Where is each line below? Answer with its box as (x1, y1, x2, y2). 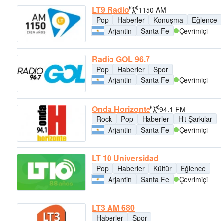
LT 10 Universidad (92, 152, 159, 164)
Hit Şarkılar (178, 113, 212, 124)
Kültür (153, 163, 172, 173)
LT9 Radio (92, 4, 129, 16)
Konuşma (153, 15, 183, 25)
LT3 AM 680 (92, 202, 135, 214)
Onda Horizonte (92, 103, 150, 114)
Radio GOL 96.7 (92, 53, 150, 65)
